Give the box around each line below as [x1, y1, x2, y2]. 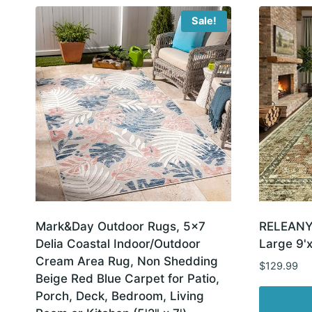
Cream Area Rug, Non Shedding [36, 254, 218, 269]
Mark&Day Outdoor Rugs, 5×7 [36, 219, 205, 234]
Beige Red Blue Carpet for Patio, [36, 272, 219, 286]
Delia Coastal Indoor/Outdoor [36, 237, 201, 251]
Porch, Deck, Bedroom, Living [36, 289, 204, 304]
